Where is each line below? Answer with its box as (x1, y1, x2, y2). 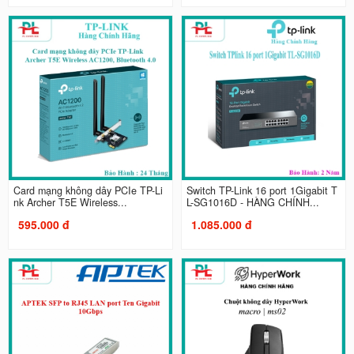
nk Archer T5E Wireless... (13, 194, 127, 209)
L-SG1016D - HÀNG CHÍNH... (186, 194, 319, 209)
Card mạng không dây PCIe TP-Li (13, 183, 163, 198)
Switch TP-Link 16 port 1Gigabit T (186, 183, 337, 198)
